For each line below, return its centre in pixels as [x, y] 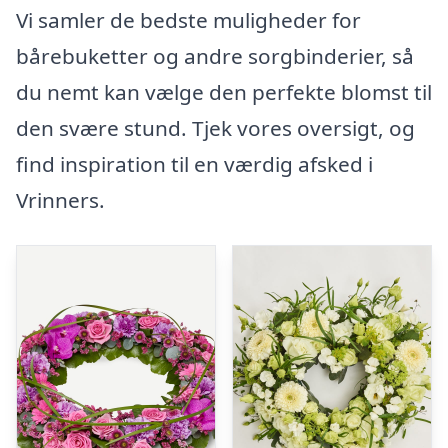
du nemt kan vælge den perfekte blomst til [224, 91]
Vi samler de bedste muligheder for [188, 19]
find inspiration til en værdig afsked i [194, 163]
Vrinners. [60, 199]
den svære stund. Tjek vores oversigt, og [215, 127]
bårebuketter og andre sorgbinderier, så [215, 55]
